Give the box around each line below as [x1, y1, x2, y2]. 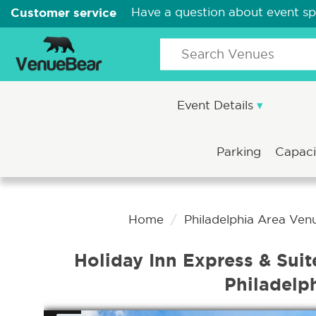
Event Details [177, 99, 257, 112]
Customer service [11, 6, 116, 19]
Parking [216, 145, 265, 159]
